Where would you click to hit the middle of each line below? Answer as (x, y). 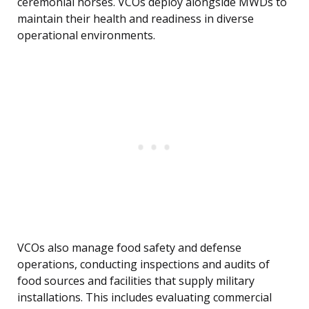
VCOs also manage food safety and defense (129, 248)
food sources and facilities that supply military (136, 281)
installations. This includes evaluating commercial (144, 298)
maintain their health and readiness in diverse (136, 19)
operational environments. (86, 36)
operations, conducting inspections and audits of (143, 265)
